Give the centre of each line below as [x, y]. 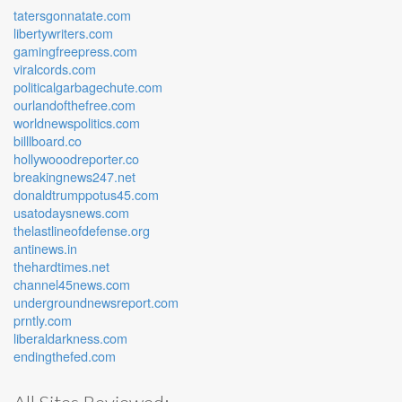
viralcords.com [55, 69]
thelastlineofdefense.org [82, 230]
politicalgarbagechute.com [88, 87]
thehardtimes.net [61, 266]
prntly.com [43, 320]
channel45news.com [72, 284]
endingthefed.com [65, 356]
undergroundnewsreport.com [96, 302]
